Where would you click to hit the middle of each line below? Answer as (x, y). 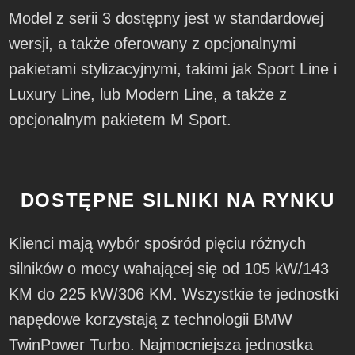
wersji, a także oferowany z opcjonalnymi (153, 44)
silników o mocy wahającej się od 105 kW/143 (169, 269)
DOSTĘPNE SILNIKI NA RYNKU (177, 200)
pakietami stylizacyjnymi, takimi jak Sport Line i (173, 69)
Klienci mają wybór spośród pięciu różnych (158, 244)
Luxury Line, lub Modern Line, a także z (148, 95)
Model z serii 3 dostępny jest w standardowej (166, 19)
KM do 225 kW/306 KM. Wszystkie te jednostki (174, 294)
